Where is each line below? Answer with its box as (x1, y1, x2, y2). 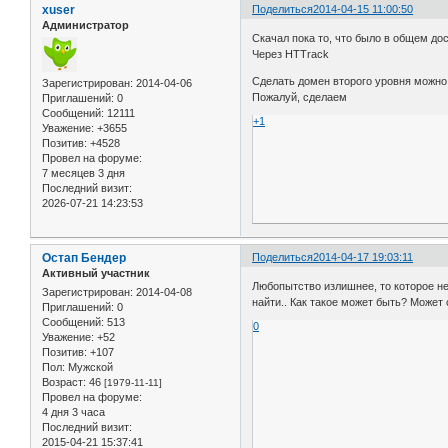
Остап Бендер (42, 250, 126, 265)
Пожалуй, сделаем (252, 91, 348, 104)
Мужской (65, 361, 113, 374)
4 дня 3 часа (42, 406, 105, 419)
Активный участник (42, 266, 150, 279)
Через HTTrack (252, 48, 330, 61)
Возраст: (42, 376, 86, 389)
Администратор (42, 18, 129, 31)
